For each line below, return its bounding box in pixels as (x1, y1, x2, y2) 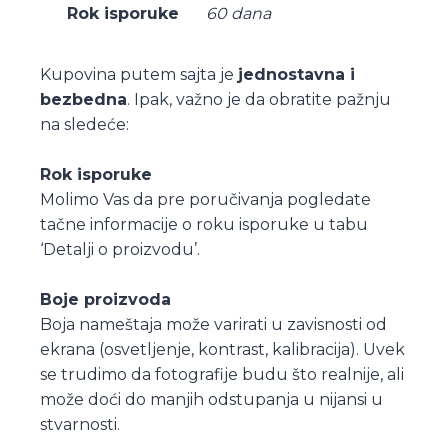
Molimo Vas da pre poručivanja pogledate (40, 189, 371, 209)
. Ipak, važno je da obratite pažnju (127, 89, 391, 109)
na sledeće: (40, 114, 129, 134)
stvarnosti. (40, 414, 120, 434)
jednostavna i (238, 64, 355, 84)
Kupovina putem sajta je (40, 64, 238, 84)
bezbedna (40, 89, 127, 109)
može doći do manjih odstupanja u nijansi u (40, 389, 383, 409)
